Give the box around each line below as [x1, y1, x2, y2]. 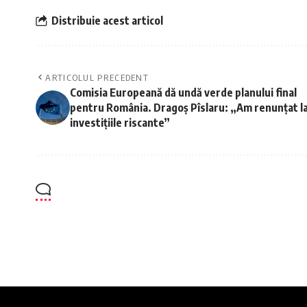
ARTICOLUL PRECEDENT [45, 72, 149, 84]
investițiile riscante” [70, 116, 170, 130]
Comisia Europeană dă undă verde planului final [70, 86, 297, 100]
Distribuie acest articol [51, 13, 163, 27]
